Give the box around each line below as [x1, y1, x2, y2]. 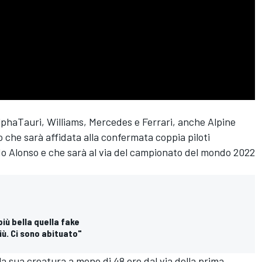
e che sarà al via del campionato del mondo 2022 [39, 146, 255, 159]
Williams [47, 115, 84, 129]
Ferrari [142, 115, 173, 129]
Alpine [208, 115, 236, 129]
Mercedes [89, 115, 132, 129]
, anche [173, 115, 208, 129]
